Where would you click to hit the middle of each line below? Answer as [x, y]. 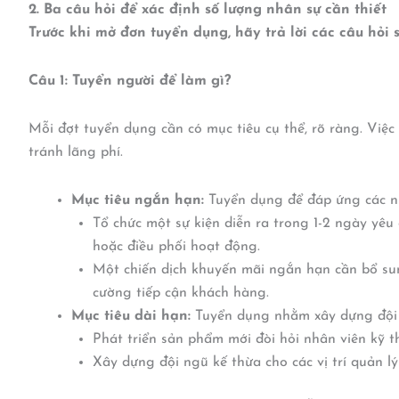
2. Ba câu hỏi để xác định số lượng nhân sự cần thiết [208, 10]
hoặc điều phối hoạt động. [176, 247]
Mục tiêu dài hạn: [131, 317]
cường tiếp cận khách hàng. [181, 293]
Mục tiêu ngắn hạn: [138, 201]
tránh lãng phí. [76, 153]
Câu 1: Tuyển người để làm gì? [130, 81]
